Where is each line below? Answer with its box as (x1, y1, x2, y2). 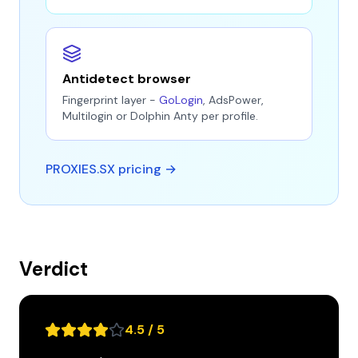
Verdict (19, 257, 88, 281)
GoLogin (159, 93, 203, 107)
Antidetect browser (62, 70, 191, 87)
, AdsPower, (203, 93, 264, 107)
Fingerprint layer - (62, 93, 159, 107)
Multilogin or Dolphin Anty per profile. (62, 109, 258, 123)
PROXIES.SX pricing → (46, 161, 177, 177)
